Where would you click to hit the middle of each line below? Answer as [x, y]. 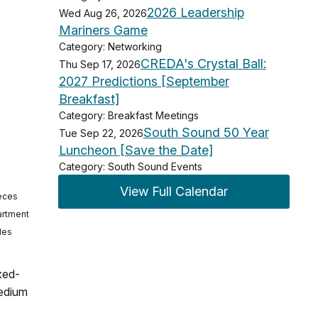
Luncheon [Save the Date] [136, 150]
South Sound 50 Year [206, 132]
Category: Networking [110, 46]
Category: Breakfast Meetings [128, 115]
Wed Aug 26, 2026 [103, 13]
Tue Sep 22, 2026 [101, 133]
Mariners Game [103, 30]
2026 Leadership [195, 12]
